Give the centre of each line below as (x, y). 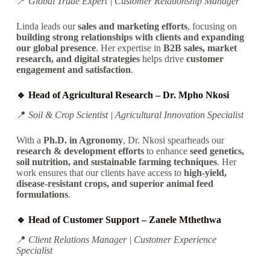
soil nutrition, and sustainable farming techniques (116, 162)
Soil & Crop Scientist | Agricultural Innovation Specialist (136, 115)
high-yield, (205, 172)
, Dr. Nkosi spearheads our (173, 140)
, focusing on (212, 26)
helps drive (163, 58)
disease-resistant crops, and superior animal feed (115, 183)
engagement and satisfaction (73, 69)
